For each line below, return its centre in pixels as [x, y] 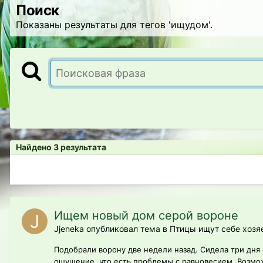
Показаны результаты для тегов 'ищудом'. [114, 25]
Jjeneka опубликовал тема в [112, 229]
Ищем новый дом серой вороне [146, 216]
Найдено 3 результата [61, 147]
